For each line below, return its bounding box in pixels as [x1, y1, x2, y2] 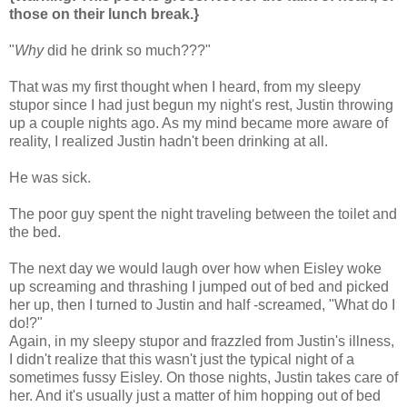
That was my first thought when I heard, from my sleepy [9, 78, 361, 94]
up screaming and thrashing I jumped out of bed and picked [9, 278, 389, 294]
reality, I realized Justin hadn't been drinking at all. [9, 133, 328, 149]
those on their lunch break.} [9, 5, 199, 22]
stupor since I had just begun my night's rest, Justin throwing [9, 96, 393, 113]
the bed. [9, 223, 61, 240]
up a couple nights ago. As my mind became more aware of [9, 114, 388, 131]
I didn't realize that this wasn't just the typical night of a [9, 351, 354, 367]
